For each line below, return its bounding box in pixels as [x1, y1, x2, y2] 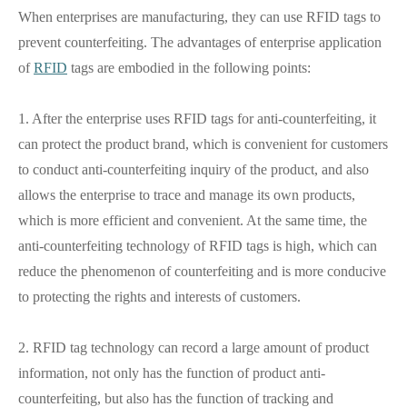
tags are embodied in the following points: [67, 60, 311, 75]
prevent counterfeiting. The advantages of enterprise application [18, 35, 382, 50]
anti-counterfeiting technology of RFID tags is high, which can [18, 238, 377, 253]
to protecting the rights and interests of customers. [18, 289, 301, 304]
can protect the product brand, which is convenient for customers [18, 136, 388, 152]
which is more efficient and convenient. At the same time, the [18, 213, 367, 228]
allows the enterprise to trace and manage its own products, [18, 187, 355, 203]
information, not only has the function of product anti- [18, 365, 325, 381]
